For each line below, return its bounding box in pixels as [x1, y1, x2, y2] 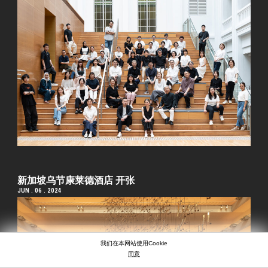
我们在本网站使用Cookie [100, 240, 167, 246]
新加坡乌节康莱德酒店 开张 [17, 175, 135, 187]
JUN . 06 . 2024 [17, 187, 62, 195]
